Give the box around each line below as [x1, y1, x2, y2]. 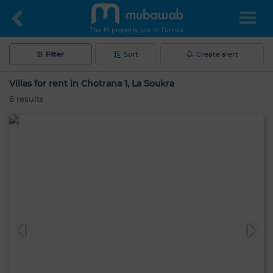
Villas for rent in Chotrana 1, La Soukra [9, 78, 174, 89]
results [14, 94, 44, 104]
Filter [46, 50, 64, 58]
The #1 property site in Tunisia [90, 26, 183, 34]
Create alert [196, 50, 238, 58]
